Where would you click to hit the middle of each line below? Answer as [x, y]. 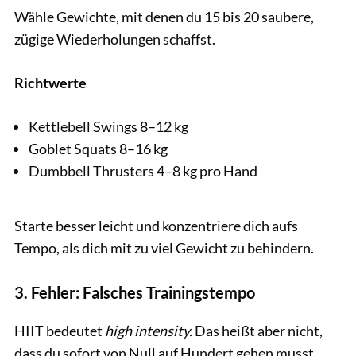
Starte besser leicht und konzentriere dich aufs [156, 225]
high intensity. [150, 330]
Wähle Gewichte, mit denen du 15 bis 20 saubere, [164, 17]
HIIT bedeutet [60, 330]
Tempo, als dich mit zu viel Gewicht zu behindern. [164, 248]
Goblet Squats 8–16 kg [98, 149]
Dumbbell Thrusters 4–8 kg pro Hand [143, 171]
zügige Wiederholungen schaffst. [115, 39]
